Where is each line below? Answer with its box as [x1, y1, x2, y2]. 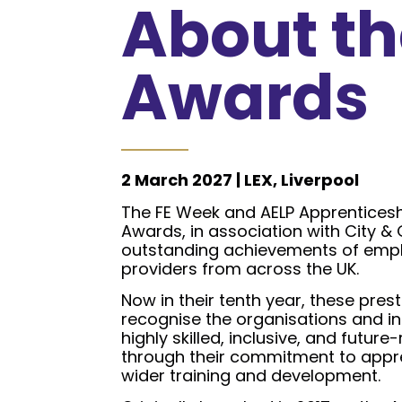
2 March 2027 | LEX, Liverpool [121, 169, 359, 192]
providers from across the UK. [121, 257, 359, 280]
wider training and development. [121, 363, 380, 387]
